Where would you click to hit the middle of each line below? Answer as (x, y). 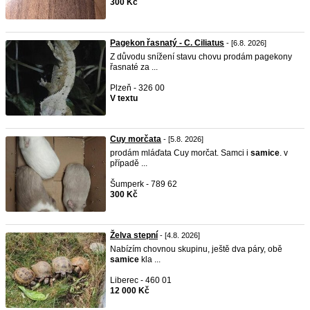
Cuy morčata (136, 139)
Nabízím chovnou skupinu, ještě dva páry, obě (196, 249)
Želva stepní (134, 235)
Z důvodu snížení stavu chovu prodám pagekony (201, 57)
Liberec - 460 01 (141, 280)
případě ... (129, 163)
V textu (124, 98)
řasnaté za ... (134, 67)
